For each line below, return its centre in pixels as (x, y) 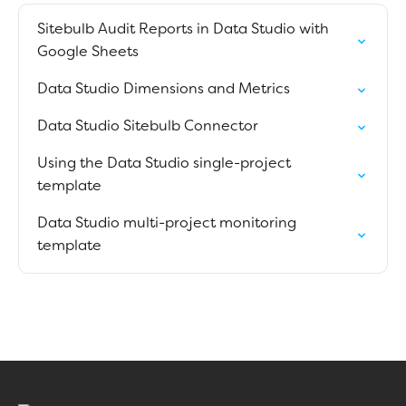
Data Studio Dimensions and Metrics (164, 90)
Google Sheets (88, 53)
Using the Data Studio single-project (164, 164)
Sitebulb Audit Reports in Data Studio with (183, 30)
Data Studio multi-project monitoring (167, 224)
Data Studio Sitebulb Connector (148, 127)
